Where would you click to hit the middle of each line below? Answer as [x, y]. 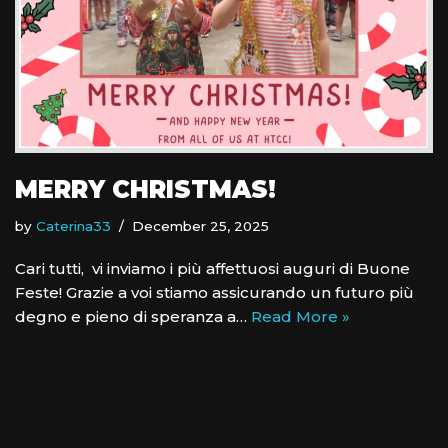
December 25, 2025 [200, 226]
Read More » [300, 317]
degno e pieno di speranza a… [133, 317]
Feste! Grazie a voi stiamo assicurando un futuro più [214, 293]
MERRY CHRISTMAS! [145, 190]
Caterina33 [73, 226]
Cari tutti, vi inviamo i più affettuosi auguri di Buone [212, 269]
